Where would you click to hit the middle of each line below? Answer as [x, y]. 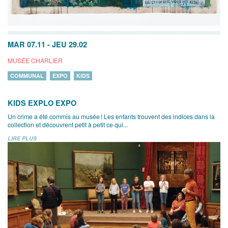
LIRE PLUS [22, 138]
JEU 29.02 [69, 44]
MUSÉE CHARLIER [35, 60]
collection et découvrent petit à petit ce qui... [68, 124]
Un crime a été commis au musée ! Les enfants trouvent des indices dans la [111, 116]
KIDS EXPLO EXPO [42, 103]
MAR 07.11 [26, 44]
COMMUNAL [27, 75]
